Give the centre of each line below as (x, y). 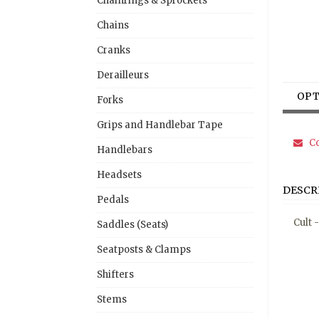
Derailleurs (123, 75)
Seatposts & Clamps (144, 249)
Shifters (115, 274)
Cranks (114, 50)
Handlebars (125, 150)
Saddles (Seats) (132, 224)
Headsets (119, 174)
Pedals (113, 199)
